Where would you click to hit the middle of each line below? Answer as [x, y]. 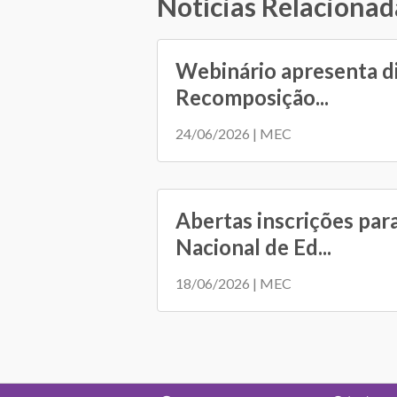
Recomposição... [252, 97]
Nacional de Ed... [253, 246]
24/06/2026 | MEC [234, 133]
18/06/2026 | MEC [234, 283]
